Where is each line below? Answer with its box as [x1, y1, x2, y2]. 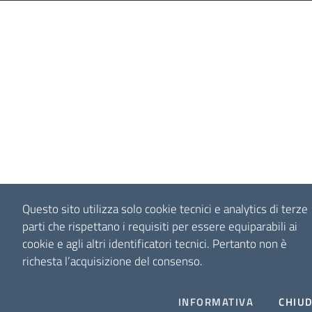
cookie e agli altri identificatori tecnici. [22, 235, 210, 253]
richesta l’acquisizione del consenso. [22, 252, 203, 270]
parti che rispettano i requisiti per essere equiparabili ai [22, 217, 297, 235]
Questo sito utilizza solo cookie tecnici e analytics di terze [22, 200, 308, 218]
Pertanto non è [210, 235, 287, 253]
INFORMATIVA [178, 294, 254, 310]
